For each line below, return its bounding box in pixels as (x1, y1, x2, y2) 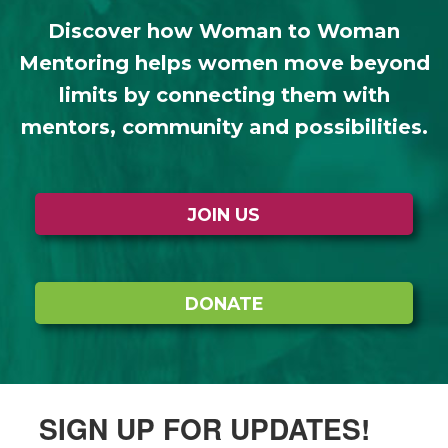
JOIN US (188, 203, 260, 225)
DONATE (184, 292, 264, 314)
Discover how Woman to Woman (48, 19, 400, 44)
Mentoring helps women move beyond (18, 51, 430, 76)
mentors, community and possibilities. (20, 115, 428, 140)
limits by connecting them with (58, 83, 390, 108)
